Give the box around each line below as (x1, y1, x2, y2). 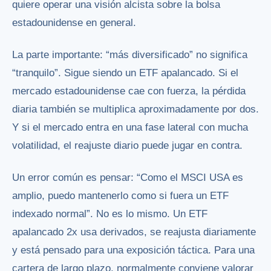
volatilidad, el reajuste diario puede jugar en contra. (12, 139, 243, 151)
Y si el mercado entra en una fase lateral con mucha (12, 121, 248, 133)
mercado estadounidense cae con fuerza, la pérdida (12, 85, 246, 97)
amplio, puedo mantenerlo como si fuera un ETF (12, 189, 229, 201)
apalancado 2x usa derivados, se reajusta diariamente (12, 226, 256, 238)
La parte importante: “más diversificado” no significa (12, 48, 247, 60)
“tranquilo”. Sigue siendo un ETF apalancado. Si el (12, 67, 238, 79)
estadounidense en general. (12, 17, 136, 29)
